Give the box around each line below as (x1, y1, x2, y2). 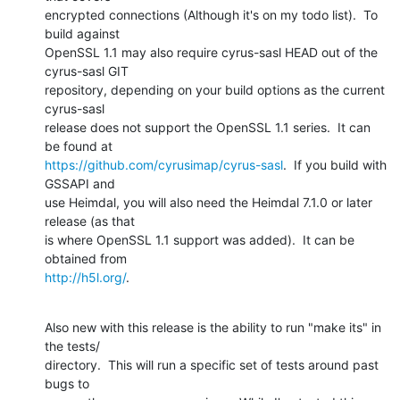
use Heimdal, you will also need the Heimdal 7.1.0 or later (45, 194, 372, 210)
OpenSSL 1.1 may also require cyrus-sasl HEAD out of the (45, 44, 378, 60)
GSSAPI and (45, 175, 119, 191)
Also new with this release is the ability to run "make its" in (45, 319, 381, 335)
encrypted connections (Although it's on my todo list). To (45, 6, 378, 22)
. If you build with (283, 156, 387, 172)
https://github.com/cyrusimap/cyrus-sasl (45, 156, 283, 172)
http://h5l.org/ (45, 269, 126, 285)
